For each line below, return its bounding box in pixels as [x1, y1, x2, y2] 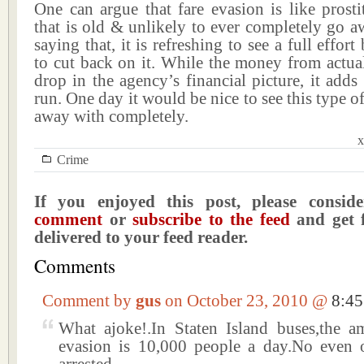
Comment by [42, 291, 136, 310]
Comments [34, 253, 115, 279]
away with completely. [34, 106, 188, 126]
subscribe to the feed [132, 210, 290, 229]
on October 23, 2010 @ [165, 291, 331, 310]
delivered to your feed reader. [34, 227, 248, 247]
